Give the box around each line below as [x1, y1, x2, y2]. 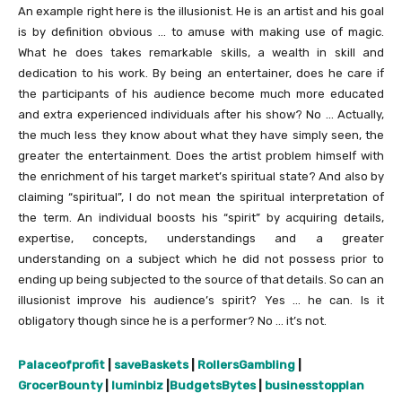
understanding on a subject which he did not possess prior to [18, 251, 384, 266]
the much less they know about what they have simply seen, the [18, 127, 384, 142]
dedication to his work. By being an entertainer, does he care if [18, 66, 384, 80]
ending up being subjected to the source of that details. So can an [18, 272, 384, 286]
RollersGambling [197, 357, 295, 371]
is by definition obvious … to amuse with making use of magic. [18, 24, 384, 39]
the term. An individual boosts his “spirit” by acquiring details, [18, 210, 384, 224]
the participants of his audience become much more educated [18, 86, 384, 100]
